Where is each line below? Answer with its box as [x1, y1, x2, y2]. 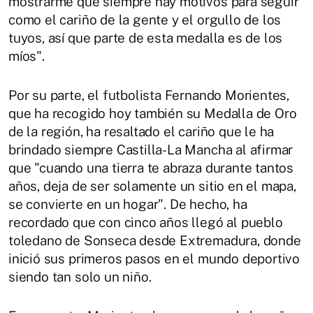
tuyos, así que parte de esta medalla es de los [8, 29, 283, 45]
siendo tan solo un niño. [8, 268, 152, 284]
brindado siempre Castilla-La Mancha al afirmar [8, 141, 293, 157]
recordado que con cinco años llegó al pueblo [8, 214, 283, 230]
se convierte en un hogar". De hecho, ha [8, 196, 247, 212]
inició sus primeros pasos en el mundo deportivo [8, 250, 300, 266]
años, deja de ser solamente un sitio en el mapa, [8, 177, 296, 194]
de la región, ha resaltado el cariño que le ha [8, 123, 275, 139]
